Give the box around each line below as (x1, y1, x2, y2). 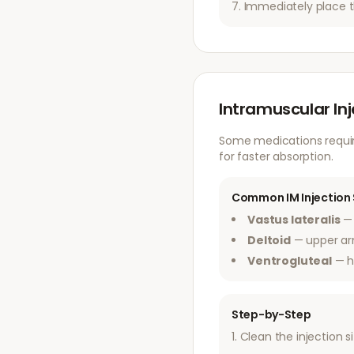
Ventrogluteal (247, 253, 332, 269)
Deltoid (247, 232, 291, 248)
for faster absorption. (219, 149, 333, 164)
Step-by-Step (232, 307, 311, 322)
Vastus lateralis (247, 212, 341, 228)
